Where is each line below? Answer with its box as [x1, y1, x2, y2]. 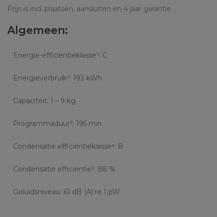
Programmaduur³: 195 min [13, 119, 102, 128]
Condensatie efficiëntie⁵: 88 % [13, 164, 115, 173]
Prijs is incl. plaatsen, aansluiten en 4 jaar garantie [7, 4, 171, 13]
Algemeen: [7, 23, 68, 37]
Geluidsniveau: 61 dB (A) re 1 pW [13, 187, 120, 196]
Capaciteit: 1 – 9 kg [13, 96, 76, 105]
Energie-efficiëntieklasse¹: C [13, 50, 108, 60]
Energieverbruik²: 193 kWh [13, 73, 102, 82]
